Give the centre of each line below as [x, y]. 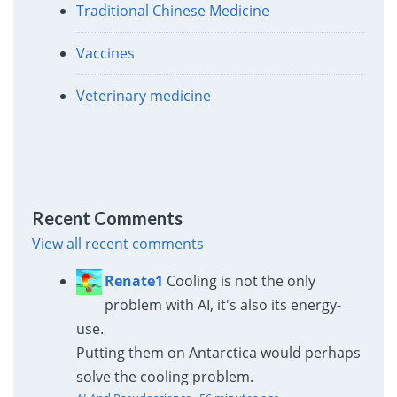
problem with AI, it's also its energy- [222, 304]
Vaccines [105, 54]
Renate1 [133, 280]
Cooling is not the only [241, 280]
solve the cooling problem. [164, 376]
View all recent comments [117, 243]
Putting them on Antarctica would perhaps [218, 352]
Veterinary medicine [143, 96]
